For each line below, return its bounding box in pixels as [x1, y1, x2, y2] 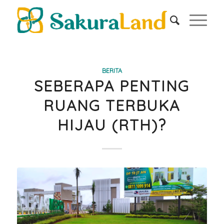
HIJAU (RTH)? [57, 115, 166, 134]
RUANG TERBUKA [43, 96, 180, 115]
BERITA [101, 66, 122, 74]
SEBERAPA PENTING [34, 76, 190, 95]
